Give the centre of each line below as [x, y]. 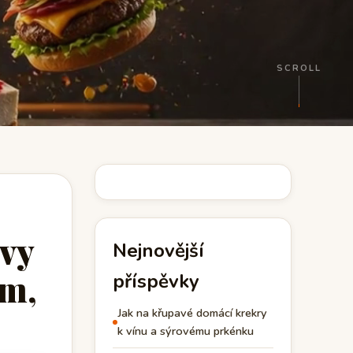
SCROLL [299, 68]
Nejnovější [158, 251]
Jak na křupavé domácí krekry [192, 313]
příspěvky [156, 281]
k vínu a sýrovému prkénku [186, 331]
